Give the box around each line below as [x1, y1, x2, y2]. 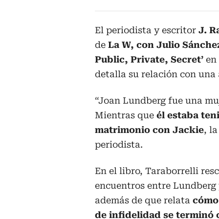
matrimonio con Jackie [95, 125, 204, 135]
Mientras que [95, 110, 156, 121]
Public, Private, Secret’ [95, 54, 203, 65]
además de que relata [95, 195, 193, 206]
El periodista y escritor [95, 25, 196, 36]
